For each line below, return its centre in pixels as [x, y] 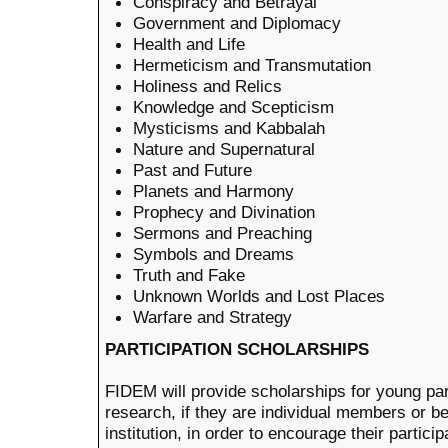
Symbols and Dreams [213, 253]
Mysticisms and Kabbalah [229, 127]
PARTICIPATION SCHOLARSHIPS [237, 349]
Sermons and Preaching [222, 232]
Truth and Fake [189, 274]
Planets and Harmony [213, 190]
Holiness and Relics [207, 85]
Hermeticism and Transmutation [252, 64]
